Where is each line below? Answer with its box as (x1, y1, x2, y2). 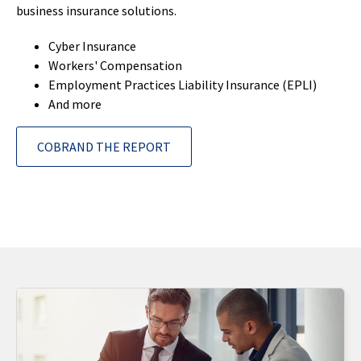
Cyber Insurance (48, 38, 136, 54)
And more (48, 96, 102, 112)
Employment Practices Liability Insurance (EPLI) (48, 77, 317, 93)
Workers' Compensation (48, 57, 182, 73)
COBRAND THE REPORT (37, 139, 171, 155)
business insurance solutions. (16, 2, 176, 19)
